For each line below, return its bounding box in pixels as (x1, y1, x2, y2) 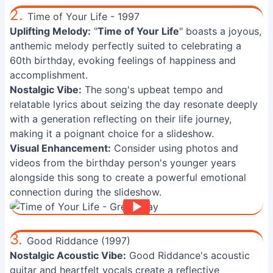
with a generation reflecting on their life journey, (10, 113, 232, 125)
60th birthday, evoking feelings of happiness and (10, 54, 236, 66)
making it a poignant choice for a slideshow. (10, 127, 214, 140)
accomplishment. (10, 69, 88, 81)
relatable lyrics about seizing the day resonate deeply (10, 98, 258, 110)
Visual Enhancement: (10, 142, 111, 154)
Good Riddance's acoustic (126, 249, 250, 261)
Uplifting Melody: (10, 25, 91, 37)
